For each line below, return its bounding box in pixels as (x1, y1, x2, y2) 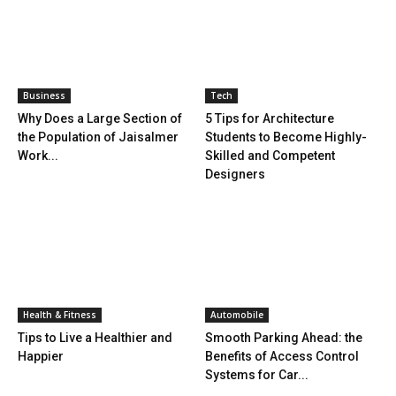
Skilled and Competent (204, 148, 335, 163)
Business (23, 88, 65, 102)
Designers (204, 166, 265, 181)
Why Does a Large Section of (18, 110, 182, 126)
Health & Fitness (23, 308, 96, 321)
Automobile (209, 308, 263, 321)
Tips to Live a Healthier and (18, 330, 172, 345)
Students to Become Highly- (204, 129, 367, 144)
